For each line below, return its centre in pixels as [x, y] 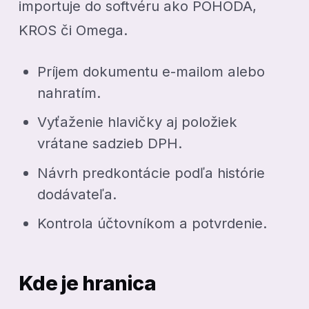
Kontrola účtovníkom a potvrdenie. [152, 223]
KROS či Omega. [73, 30]
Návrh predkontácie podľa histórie [151, 172]
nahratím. [69, 93]
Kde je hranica [87, 283]
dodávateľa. [77, 194]
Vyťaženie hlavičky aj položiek [138, 122]
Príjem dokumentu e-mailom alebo [151, 72]
